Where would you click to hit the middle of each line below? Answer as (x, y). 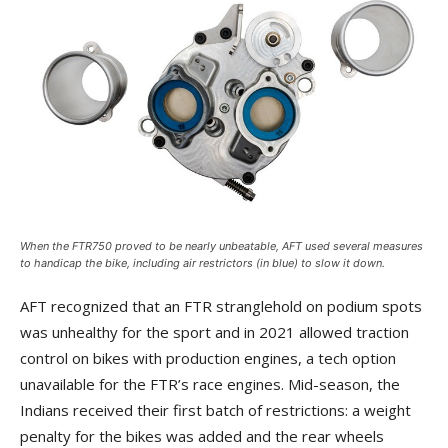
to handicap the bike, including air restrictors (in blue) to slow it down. (202, 263)
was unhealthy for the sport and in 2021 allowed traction (214, 332)
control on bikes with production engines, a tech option (208, 358)
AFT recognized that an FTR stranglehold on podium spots (221, 306)
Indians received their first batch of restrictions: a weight (215, 410)
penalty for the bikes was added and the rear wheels (202, 436)
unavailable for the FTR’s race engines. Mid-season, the (210, 384)
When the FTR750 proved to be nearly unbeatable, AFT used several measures (221, 246)
